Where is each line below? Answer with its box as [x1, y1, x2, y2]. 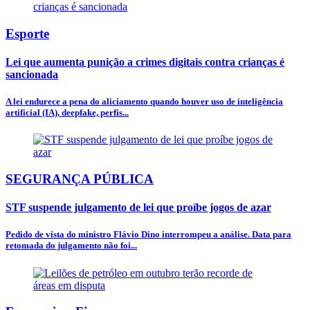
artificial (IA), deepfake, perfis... [6, 107, 129, 118]
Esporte [6, 26, 49, 41]
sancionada [6, 68, 58, 80]
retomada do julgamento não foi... [6, 240, 137, 251]
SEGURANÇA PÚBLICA [6, 171, 154, 186]
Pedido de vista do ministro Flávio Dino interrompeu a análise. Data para [6, 229, 291, 240]
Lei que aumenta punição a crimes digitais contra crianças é [6, 55, 284, 68]
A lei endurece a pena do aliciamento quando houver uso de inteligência [6, 96, 283, 107]
